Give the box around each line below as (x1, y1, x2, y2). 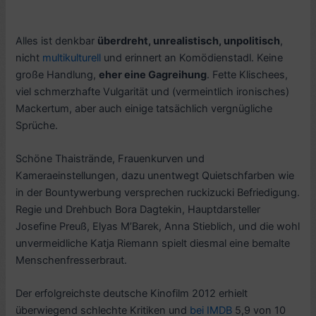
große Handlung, (16, 68, 99, 81)
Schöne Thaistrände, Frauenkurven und (16, 152, 205, 165)
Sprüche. (16, 119, 59, 132)
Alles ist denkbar (16, 34, 98, 47)
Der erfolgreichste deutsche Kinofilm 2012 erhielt (16, 287, 248, 300)
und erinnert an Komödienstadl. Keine (101, 51, 284, 64)
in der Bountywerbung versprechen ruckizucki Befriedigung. (16, 186, 300, 199)
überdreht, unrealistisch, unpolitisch (97, 34, 281, 47)
